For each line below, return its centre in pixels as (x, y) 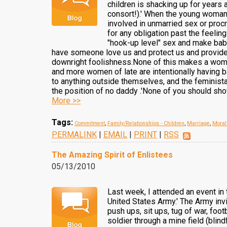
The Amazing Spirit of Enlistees (112, 155)
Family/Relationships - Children (146, 123)
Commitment (90, 123)
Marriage (198, 123)
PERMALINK (74, 135)
